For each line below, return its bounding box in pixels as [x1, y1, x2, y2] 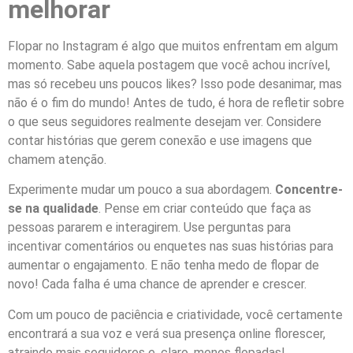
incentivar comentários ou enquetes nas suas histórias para [8, 239, 333, 255]
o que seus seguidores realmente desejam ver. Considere [8, 114, 321, 130]
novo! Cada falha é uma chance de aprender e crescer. [8, 277, 307, 292]
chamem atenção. [8, 152, 106, 168]
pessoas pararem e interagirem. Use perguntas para [8, 220, 291, 236]
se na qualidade [8, 201, 98, 217]
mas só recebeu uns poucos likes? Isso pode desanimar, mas [8, 76, 342, 92]
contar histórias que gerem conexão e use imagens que [8, 133, 312, 149]
